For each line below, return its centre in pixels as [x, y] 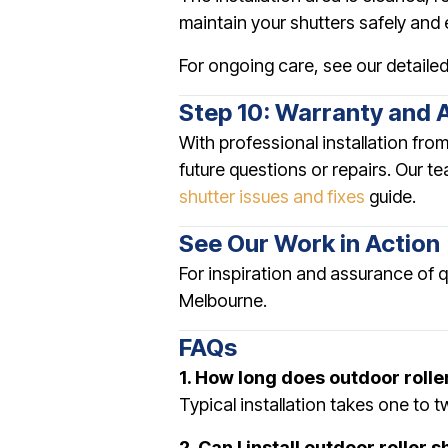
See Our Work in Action [309, 243]
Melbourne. [223, 300]
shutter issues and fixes [272, 196]
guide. [390, 196]
